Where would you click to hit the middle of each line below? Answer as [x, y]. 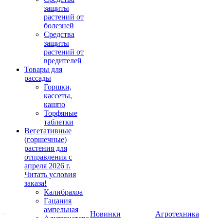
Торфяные [61, 113]
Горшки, [58, 87]
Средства [59, 34]
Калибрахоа [63, 192]
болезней [59, 26]
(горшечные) [45, 139]
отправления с [48, 157]
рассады [38, 78]
